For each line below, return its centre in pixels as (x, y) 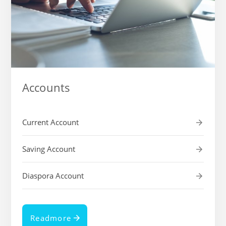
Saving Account (49, 149)
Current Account (50, 122)
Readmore (51, 218)
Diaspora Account (53, 176)
